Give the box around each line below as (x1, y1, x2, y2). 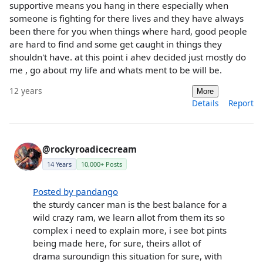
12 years (9, 85, 42, 96)
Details (192, 97, 219, 109)
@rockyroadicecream (42, 143, 137, 155)
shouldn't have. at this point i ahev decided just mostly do (9, 50, 246, 63)
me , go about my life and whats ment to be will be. (9, 63, 222, 76)
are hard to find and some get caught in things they (9, 38, 222, 50)
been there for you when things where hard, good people (9, 25, 247, 37)
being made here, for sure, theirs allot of (33, 237, 201, 249)
